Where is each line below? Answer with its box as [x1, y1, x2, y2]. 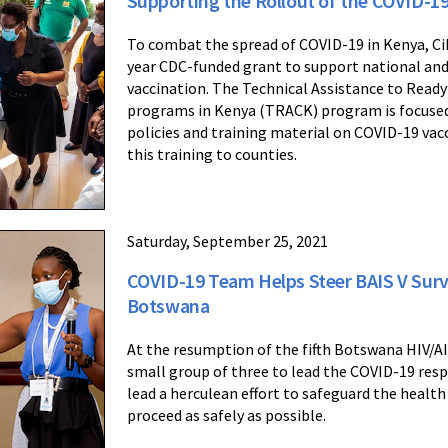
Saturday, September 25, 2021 [126, 231, 328, 252]
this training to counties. [126, 144, 297, 165]
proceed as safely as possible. [126, 405, 326, 426]
